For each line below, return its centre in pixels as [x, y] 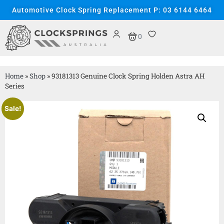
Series [15, 86]
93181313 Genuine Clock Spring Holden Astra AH [128, 76]
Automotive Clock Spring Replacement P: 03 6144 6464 [112, 10]
